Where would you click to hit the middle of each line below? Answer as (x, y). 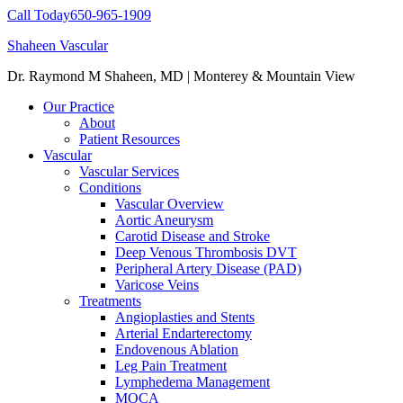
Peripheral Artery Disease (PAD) (208, 269)
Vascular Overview (170, 204)
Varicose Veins (157, 285)
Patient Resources (130, 139)
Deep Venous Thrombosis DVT (206, 252)
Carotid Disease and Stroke (193, 236)
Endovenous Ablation (177, 349)
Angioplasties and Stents (185, 317)
